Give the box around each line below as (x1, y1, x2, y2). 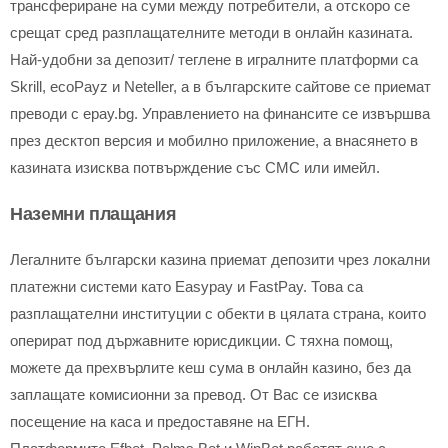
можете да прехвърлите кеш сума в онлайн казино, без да (10, 359, 411, 376)
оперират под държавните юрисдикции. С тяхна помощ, (10, 332, 393, 349)
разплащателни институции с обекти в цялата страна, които (10, 305, 426, 322)
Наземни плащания (10, 200, 177, 226)
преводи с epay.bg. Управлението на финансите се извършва (10, 105, 430, 122)
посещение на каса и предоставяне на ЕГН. (10, 413, 310, 430)
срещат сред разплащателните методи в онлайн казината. (10, 24, 413, 41)
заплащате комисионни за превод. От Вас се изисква (10, 386, 377, 403)
